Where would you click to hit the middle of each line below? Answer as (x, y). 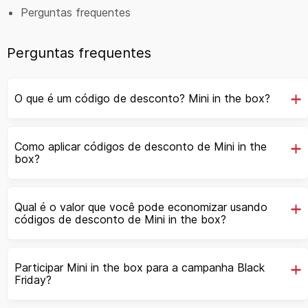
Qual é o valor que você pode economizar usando (141, 207)
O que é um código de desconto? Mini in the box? (142, 98)
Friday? (33, 279)
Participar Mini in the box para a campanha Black (140, 267)
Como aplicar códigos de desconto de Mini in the (141, 146)
